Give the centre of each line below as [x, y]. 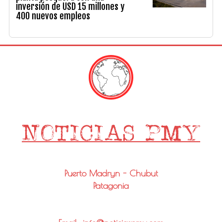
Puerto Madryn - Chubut [111, 173]
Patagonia [111, 185]
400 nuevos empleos [53, 16]
